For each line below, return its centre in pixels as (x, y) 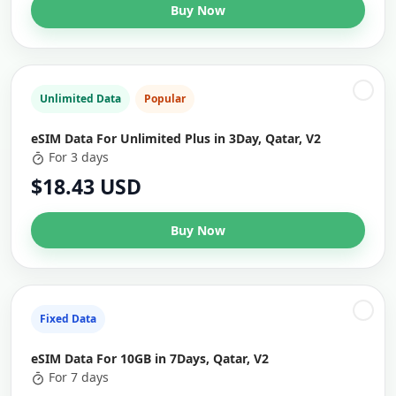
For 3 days (79, 157)
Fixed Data (68, 319)
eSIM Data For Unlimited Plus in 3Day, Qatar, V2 (176, 138)
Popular (165, 99)
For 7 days (79, 377)
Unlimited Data (80, 99)
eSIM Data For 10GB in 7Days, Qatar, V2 (150, 358)
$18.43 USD (86, 187)
